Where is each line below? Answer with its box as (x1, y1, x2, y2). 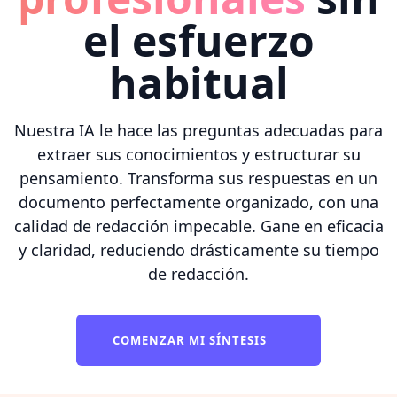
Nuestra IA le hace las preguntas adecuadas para (14, 119, 383, 141)
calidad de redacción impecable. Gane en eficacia (13, 214, 384, 237)
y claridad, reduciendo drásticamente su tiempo (18, 238, 379, 261)
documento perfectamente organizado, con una (19, 191, 378, 213)
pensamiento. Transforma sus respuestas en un (19, 167, 378, 189)
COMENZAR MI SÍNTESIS (113, 331, 270, 348)
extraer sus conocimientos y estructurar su (36, 143, 361, 165)
